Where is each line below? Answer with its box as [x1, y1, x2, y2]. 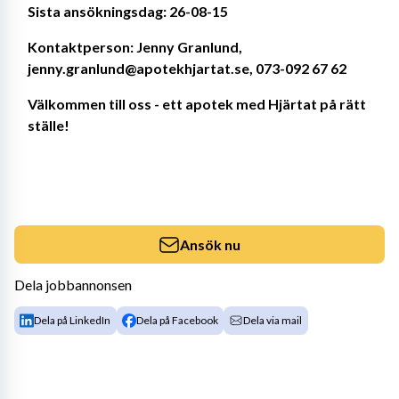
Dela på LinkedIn [34, 313, 111, 327]
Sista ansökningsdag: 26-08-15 [28, 3, 228, 20]
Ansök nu [180, 235, 240, 253]
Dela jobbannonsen [14, 276, 132, 293]
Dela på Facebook [135, 313, 218, 327]
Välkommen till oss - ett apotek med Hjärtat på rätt [28, 95, 366, 112]
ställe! [28, 117, 69, 134]
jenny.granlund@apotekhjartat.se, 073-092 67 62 [28, 60, 346, 77]
